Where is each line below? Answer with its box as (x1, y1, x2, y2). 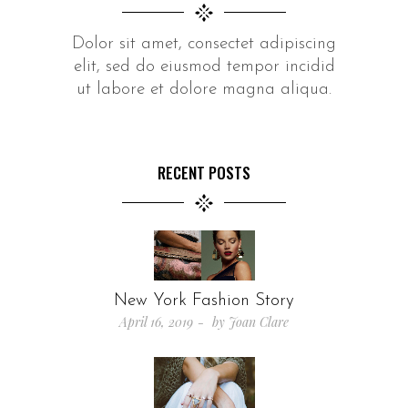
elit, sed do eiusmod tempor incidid (73, 57, 335, 76)
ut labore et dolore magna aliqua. (76, 80, 331, 98)
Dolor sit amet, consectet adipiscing (72, 35, 336, 53)
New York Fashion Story (114, 292, 294, 311)
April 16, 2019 (119, 313, 193, 331)
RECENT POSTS (158, 160, 250, 184)
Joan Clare (229, 313, 289, 331)
